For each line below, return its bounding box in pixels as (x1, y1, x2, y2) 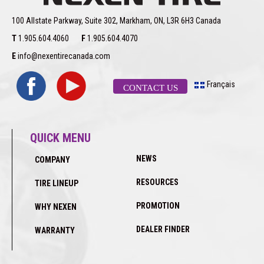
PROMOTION (136, 200, 180, 210)
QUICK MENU (30, 130, 91, 145)
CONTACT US (123, 82, 178, 93)
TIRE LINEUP (35, 178, 78, 188)
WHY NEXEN (35, 202, 77, 212)
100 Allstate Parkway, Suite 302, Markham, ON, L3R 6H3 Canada (12, 15, 221, 25)
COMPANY (35, 154, 70, 164)
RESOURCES (136, 177, 179, 187)
